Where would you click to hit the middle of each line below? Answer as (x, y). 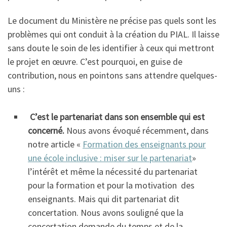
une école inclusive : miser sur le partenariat (110, 158)
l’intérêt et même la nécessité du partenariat (113, 172)
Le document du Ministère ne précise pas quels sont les (112, 21)
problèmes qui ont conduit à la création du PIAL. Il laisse (113, 34)
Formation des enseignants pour (144, 144)
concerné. (47, 131)
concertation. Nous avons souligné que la (106, 213)
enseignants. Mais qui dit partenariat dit (104, 199)
